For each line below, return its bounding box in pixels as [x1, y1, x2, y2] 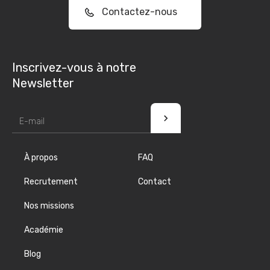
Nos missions [24, 200, 74, 211]
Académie [24, 224, 63, 235]
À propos [24, 152, 58, 163]
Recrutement [24, 176, 78, 187]
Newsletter [12, 75, 74, 90]
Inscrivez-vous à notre [12, 60, 136, 75]
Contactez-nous [92, 6, 177, 18]
